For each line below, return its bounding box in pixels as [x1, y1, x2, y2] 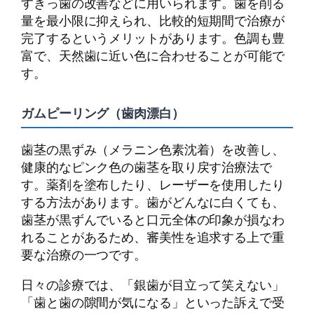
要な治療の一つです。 [21, 245, 146, 264]
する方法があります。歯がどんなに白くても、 [21, 192, 285, 211]
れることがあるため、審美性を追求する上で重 [21, 227, 285, 246]
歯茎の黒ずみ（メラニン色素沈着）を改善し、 [21, 139, 285, 158]
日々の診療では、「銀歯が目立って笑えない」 [21, 275, 285, 294]
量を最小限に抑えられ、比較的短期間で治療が [21, 11, 285, 30]
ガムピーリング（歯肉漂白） [21, 104, 184, 123]
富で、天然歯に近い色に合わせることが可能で [21, 46, 285, 65]
